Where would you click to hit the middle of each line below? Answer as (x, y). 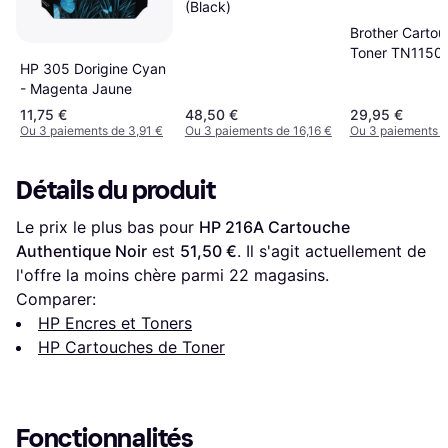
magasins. (289, 274)
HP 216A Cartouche (274, 226)
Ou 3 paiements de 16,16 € (258, 130)
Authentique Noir (81, 250)
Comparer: (56, 298)
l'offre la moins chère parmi (122, 274)
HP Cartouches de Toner (131, 346)
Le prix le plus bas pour (107, 226)
